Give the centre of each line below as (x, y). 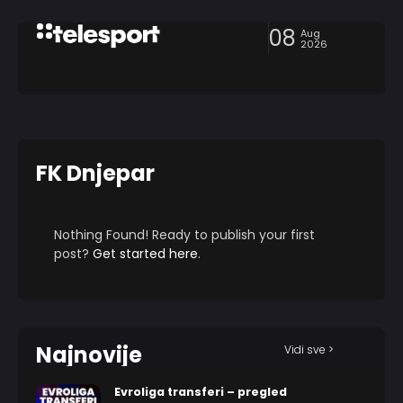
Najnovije (89, 355)
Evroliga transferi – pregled (201, 392)
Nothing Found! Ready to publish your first (184, 235)
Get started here (145, 254)
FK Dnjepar (95, 173)
